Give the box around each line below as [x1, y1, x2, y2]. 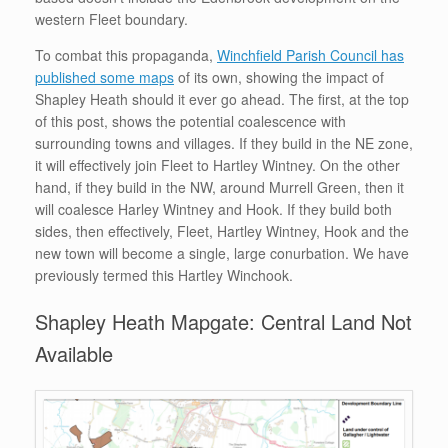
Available [35, 338, 113, 368]
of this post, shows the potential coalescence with [35, 110, 346, 131]
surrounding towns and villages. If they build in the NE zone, [35, 132, 413, 153]
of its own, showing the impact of [174, 66, 384, 87]
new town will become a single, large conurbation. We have [35, 242, 409, 263]
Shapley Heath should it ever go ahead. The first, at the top [35, 88, 409, 109]
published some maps [35, 66, 174, 87]
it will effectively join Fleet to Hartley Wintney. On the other [35, 154, 400, 175]
